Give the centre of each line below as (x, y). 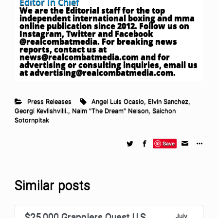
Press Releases (49, 101)
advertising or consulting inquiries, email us (109, 64)
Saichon (164, 110)
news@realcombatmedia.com (79, 57)
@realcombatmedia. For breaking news (98, 41)
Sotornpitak (32, 120)
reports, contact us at (63, 49)
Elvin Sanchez (168, 101)
